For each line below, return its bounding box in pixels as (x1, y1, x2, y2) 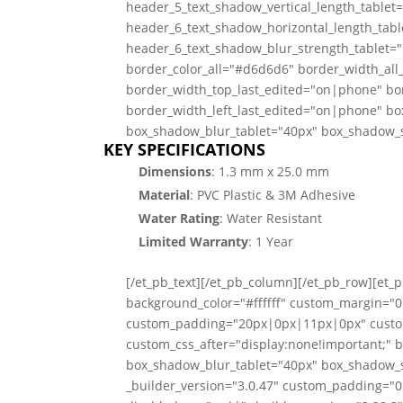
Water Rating (138, 210, 219, 228)
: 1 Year (247, 233, 293, 251)
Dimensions (138, 163, 211, 181)
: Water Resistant (219, 210, 322, 228)
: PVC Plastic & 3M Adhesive (189, 186, 355, 204)
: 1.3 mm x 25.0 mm (210, 163, 329, 181)
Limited (138, 233, 190, 251)
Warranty (189, 233, 248, 251)
